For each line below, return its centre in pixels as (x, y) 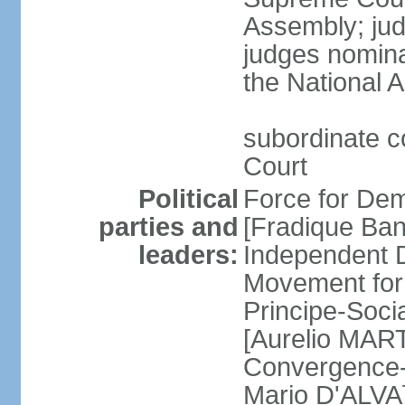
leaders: (188, 255)
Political (188, 199)
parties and (168, 227)
